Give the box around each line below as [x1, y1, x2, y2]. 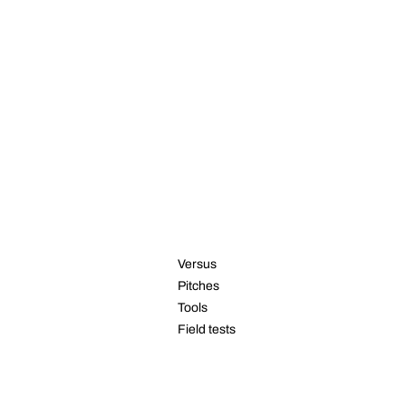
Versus [178, 256, 217, 271]
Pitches [178, 278, 220, 293]
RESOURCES [188, 215, 258, 229]
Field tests [178, 322, 237, 336]
